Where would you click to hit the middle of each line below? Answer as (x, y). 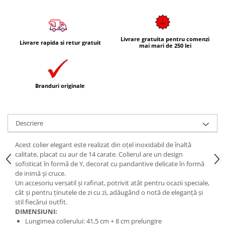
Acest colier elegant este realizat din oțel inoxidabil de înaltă (103, 145)
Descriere (29, 123)
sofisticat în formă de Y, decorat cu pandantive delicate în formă (110, 164)
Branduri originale (60, 86)
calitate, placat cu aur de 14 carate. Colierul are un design (99, 154)
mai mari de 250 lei (165, 45)
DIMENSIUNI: (36, 211)
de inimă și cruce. (40, 173)
